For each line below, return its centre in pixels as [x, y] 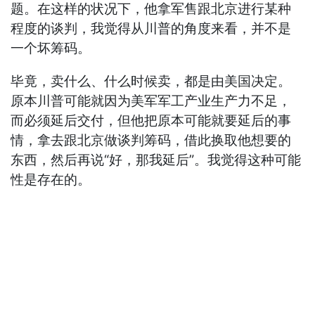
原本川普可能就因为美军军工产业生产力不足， [151, 101]
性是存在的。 [51, 180]
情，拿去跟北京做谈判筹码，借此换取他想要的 [151, 141]
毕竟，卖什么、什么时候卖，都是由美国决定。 [151, 82]
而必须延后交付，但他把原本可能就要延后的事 [151, 121]
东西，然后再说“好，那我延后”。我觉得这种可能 [156, 160]
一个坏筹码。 [51, 49]
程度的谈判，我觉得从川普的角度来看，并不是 [151, 29]
